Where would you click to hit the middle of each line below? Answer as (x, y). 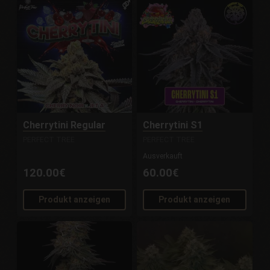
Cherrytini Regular (64, 125)
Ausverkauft (163, 156)
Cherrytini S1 (173, 125)
